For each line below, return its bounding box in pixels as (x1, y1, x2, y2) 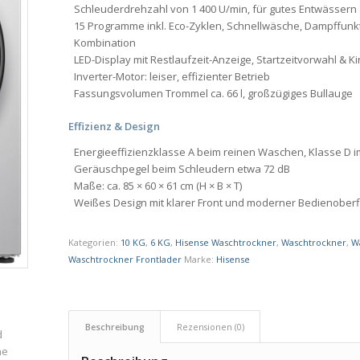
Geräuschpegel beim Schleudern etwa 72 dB (74, 162, 291, 177)
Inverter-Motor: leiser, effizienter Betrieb (74, 69, 271, 84)
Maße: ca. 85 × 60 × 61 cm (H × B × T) (74, 178, 243, 194)
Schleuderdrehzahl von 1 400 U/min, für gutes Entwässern (74, 2, 358, 17)
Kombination (74, 35, 137, 51)
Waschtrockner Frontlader (68, 253, 182, 266)
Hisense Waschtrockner (175, 236, 277, 249)
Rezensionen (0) (177, 321, 245, 333)
